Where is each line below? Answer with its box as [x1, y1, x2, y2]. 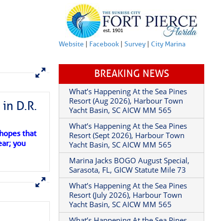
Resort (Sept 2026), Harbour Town [69, 153, 185, 163]
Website [59, 63, 84, 72]
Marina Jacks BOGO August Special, [69, 179, 190, 188]
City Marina [151, 63, 186, 72]
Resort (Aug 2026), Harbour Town [69, 119, 184, 129]
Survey [124, 63, 146, 72]
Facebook [89, 63, 119, 72]
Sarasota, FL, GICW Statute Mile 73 [69, 188, 186, 198]
